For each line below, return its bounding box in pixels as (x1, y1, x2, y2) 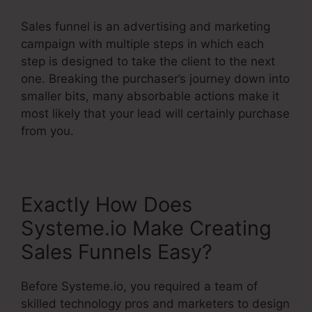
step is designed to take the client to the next (21, 54, 275, 68)
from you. (21, 123, 74, 138)
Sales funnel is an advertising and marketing (21, 19, 270, 33)
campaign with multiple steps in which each (21, 36, 264, 51)
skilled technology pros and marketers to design (21, 296, 290, 311)
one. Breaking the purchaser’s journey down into (21, 71, 290, 86)
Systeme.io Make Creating (21, 215, 272, 240)
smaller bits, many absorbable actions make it (21, 88, 279, 103)
